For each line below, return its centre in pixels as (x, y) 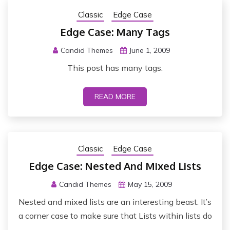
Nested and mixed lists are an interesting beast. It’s (115, 202)
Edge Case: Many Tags (115, 32)
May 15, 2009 (150, 184)
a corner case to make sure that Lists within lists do (115, 215)
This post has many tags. (115, 68)
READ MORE (115, 96)
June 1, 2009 (150, 50)
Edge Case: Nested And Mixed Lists (115, 166)
